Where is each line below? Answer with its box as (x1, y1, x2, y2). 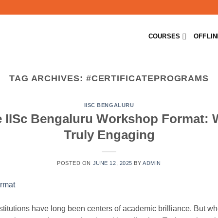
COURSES (148, 33, 181, 40)
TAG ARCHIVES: (9, 73, 86, 83)
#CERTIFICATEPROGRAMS (86, 73, 209, 83)
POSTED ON (57, 160, 93, 166)
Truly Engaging (63, 127, 155, 142)
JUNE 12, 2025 (92, 160, 132, 166)
